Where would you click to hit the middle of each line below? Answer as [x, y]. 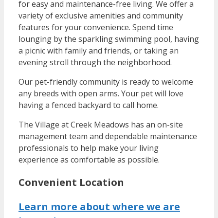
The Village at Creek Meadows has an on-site [101, 124]
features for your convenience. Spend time [96, 27]
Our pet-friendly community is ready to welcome [106, 82]
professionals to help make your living [89, 148]
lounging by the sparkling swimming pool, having [109, 39]
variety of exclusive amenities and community [101, 15]
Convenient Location [71, 182]
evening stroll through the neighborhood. [95, 62]
